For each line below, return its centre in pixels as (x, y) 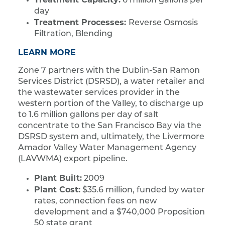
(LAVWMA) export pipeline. (73, 159)
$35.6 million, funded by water (143, 191)
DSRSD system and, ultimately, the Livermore (111, 137)
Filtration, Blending (73, 34)
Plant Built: (58, 178)
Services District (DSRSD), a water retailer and (111, 82)
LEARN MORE (47, 53)
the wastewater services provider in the (99, 93)
